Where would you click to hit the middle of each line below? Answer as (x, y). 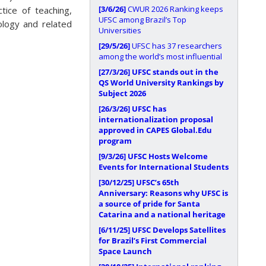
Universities (120, 30)
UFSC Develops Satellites (179, 230)
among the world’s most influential (160, 56)
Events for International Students (164, 167)
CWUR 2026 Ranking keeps (175, 9)
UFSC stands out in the (175, 72)
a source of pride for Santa (149, 204)
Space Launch (125, 251)
